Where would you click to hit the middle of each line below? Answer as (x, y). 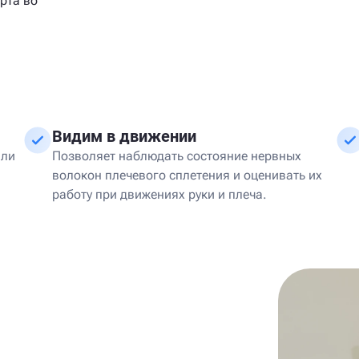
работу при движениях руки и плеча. (159, 194)
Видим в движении (124, 136)
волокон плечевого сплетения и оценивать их (187, 175)
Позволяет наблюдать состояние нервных (177, 156)
